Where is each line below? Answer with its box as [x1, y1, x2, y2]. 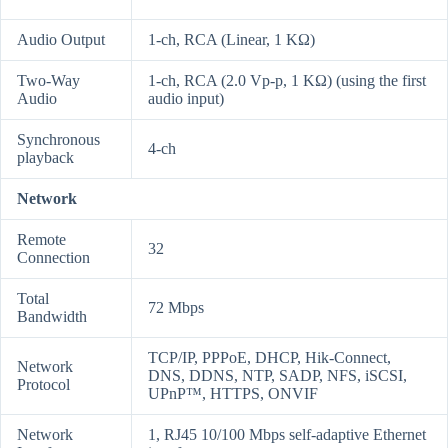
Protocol [17, 376, 70, 394]
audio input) [148, 90, 224, 108]
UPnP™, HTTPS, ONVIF [148, 385, 318, 403]
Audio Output [17, 31, 105, 49]
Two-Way [17, 72, 80, 90]
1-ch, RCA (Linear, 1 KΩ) [148, 31, 315, 49]
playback [17, 149, 74, 167]
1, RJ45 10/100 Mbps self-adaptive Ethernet [148, 426, 426, 444]
